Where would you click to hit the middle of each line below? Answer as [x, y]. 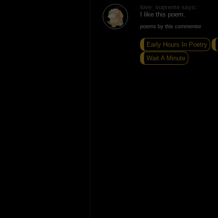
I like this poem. [163, 14]
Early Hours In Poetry [177, 44]
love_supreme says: [168, 7]
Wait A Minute [166, 58]
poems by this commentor [171, 26]
